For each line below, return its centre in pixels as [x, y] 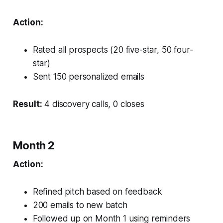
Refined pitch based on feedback [97, 191]
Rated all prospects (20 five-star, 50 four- [113, 50]
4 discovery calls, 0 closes [93, 104]
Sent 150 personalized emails [88, 76]
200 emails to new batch [80, 205]
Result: [27, 104]
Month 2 [34, 145]
